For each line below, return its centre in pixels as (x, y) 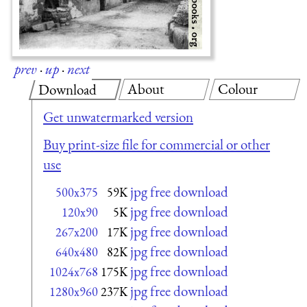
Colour (237, 88)
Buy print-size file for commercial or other (157, 144)
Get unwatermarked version (118, 117)
